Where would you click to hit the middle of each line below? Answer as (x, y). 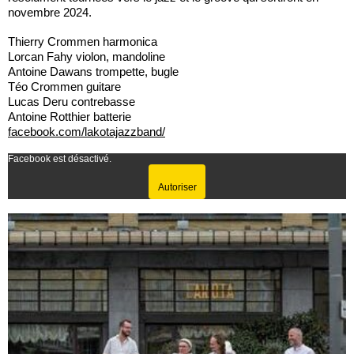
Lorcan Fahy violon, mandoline (87, 56)
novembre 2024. (50, 12)
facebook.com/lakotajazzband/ (87, 131)
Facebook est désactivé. (60, 158)
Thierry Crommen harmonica (83, 41)
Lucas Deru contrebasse (72, 101)
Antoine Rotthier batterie (70, 116)
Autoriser (177, 187)
